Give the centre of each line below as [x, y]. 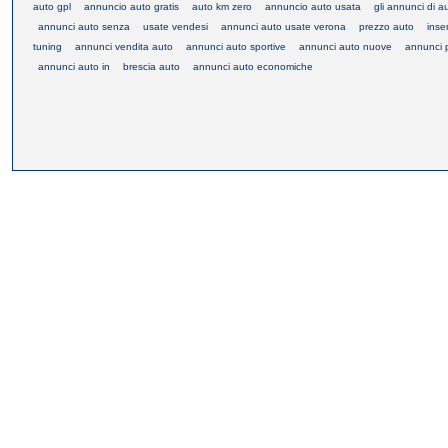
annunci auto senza [84, 26]
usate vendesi [175, 26]
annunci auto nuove [345, 46]
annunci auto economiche [253, 66]
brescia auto [151, 66]
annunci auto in [74, 66]
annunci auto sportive [236, 46]
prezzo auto [386, 26]
